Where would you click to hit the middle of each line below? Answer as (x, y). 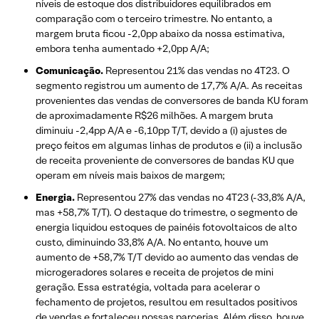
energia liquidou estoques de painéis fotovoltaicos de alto (166, 227)
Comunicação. (69, 70)
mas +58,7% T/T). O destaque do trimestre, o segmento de (167, 212)
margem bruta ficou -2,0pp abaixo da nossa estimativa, (160, 33)
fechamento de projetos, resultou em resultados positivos (167, 302)
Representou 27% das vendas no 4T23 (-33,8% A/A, (190, 197)
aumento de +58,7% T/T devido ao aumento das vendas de (167, 257)
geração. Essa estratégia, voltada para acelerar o (148, 287)
